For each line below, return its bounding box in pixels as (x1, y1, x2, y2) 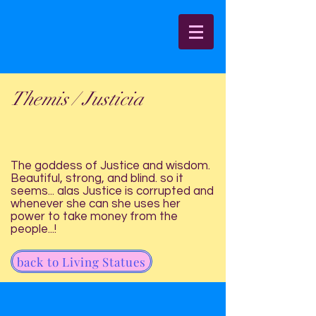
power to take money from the (11, 210, 178, 223)
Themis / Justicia (11, 87, 143, 111)
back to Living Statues (16, 253, 147, 269)
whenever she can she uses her (11, 197, 181, 210)
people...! (11, 223, 56, 236)
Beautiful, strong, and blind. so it (11, 172, 183, 185)
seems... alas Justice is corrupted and (11, 185, 214, 197)
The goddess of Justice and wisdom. (11, 159, 210, 172)
